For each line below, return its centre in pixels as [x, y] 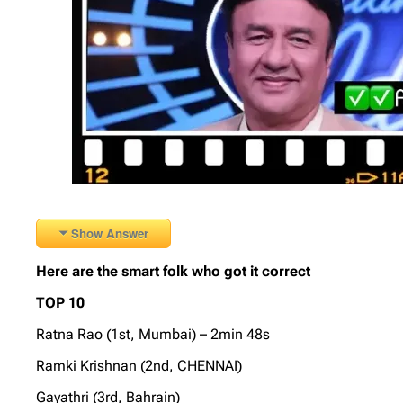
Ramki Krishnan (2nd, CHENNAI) [139, 365]
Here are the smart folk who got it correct [174, 271]
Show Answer [110, 233]
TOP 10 [61, 302]
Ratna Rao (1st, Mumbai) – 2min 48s [153, 334]
